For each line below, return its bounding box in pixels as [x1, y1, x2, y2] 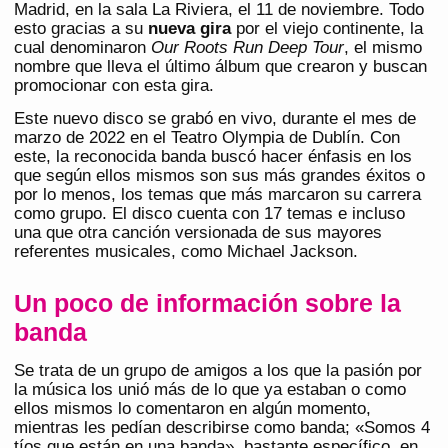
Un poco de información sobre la [14, 289, 401, 318]
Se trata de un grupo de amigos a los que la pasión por [14, 361, 422, 381]
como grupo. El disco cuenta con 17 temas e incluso [14, 204, 405, 224]
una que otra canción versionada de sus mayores [14, 223, 382, 243]
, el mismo [344, 38, 422, 58]
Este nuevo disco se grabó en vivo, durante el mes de [14, 109, 416, 129]
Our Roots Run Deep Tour [151, 38, 344, 58]
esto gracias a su [14, 19, 148, 39]
